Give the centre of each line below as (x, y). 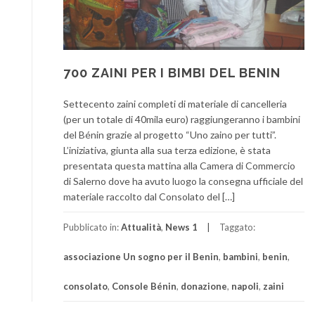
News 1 (181, 227)
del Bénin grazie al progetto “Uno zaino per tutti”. (170, 134)
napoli (245, 286)
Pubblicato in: (92, 227)
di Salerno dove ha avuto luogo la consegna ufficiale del (183, 181)
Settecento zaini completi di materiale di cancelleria (175, 103)
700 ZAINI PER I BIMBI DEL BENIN (172, 72)
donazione (204, 286)
